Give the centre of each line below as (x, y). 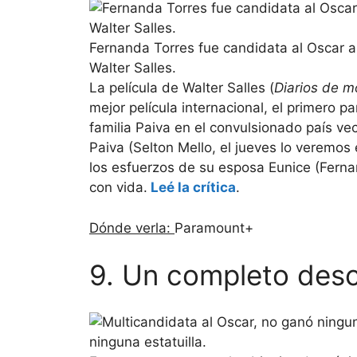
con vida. (118, 188)
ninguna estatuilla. (148, 341)
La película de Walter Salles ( (182, 88)
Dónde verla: (132, 228)
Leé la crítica (192, 188)
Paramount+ (214, 228)
